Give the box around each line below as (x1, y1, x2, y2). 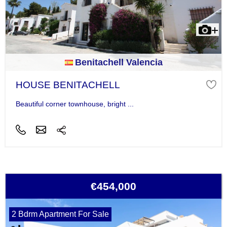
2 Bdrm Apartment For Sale (11, 209, 109, 218)
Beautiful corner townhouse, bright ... (15, 100, 134, 108)
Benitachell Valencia (74, 57, 163, 67)
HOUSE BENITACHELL (15, 80, 120, 90)
